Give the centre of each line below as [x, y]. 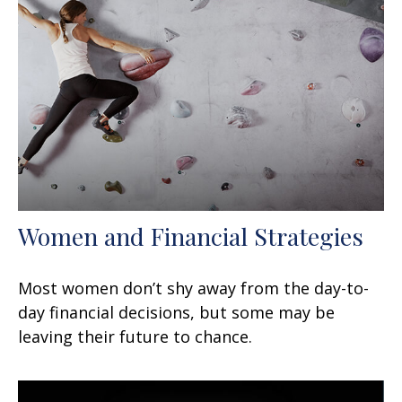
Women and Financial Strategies [191, 236]
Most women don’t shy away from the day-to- [193, 288]
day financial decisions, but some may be [176, 312]
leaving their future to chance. [135, 336]
